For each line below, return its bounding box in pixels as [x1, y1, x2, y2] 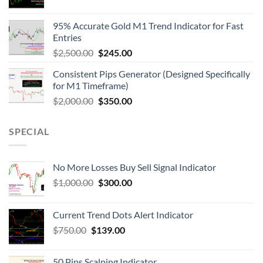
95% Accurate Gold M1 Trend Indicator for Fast [53, 19, 244, 31]
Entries [53, 31, 82, 43]
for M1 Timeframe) [53, 79, 129, 91]
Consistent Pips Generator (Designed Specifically [53, 68, 250, 79]
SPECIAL [9, 125, 49, 137]
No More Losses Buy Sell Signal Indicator [53, 161, 216, 173]
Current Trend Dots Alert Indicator [53, 209, 193, 221]
